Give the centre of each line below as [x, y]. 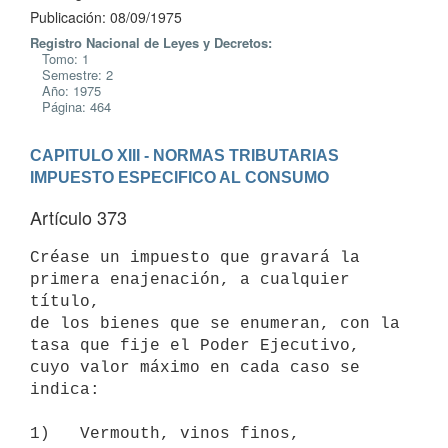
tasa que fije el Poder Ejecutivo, [195, 345]
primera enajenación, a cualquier [190, 279]
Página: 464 [70, 106]
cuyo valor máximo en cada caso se [195, 367]
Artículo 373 [78, 217]
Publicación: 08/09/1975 [106, 17]
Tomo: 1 [59, 58]
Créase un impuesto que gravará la [195, 257]
